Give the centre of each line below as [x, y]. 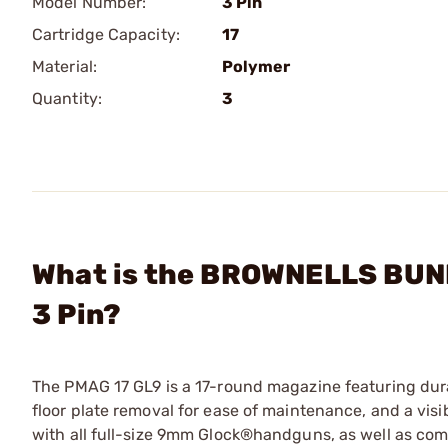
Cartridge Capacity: [106, 34]
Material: [64, 66]
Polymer [256, 66]
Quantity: [67, 98]
